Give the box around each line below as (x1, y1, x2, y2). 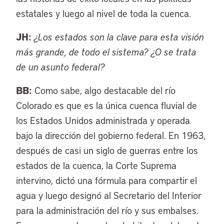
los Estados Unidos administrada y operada (16, 114, 190, 126)
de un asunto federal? (16, 60, 105, 73)
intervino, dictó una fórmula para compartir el (16, 174, 197, 186)
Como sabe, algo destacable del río (32, 84, 175, 96)
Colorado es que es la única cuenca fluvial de (16, 99, 197, 111)
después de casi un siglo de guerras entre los (16, 144, 198, 156)
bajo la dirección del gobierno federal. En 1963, (16, 129, 205, 141)
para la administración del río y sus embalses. (16, 204, 198, 216)
